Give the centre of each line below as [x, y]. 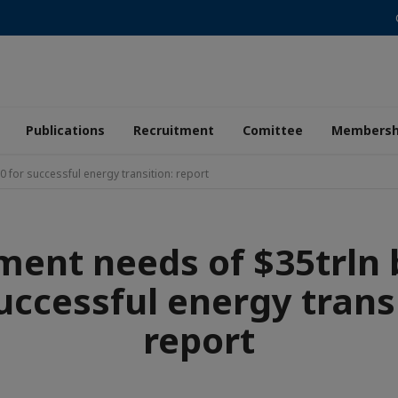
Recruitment [174, 130]
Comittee [273, 130]
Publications [65, 130]
